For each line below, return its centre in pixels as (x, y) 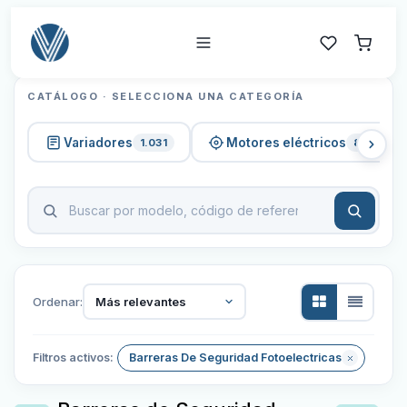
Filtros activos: (73, 357)
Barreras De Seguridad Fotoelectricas (235, 357)
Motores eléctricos (286, 142)
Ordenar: (58, 301)
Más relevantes (140, 301)
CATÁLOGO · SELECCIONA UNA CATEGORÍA (166, 96)
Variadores (98, 142)
